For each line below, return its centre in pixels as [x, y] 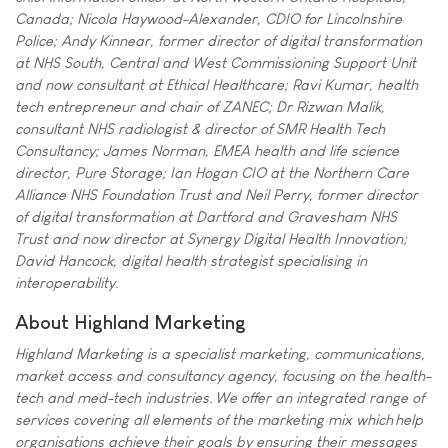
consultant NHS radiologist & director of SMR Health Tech [200, 128]
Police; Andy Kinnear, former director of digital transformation [218, 40]
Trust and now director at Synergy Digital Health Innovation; [211, 238]
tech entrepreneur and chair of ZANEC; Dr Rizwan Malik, [201, 106]
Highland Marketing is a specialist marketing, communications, [220, 353]
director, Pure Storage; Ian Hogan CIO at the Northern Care [212, 172]
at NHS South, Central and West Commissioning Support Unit [215, 62]
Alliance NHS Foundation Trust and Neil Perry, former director [216, 194]
